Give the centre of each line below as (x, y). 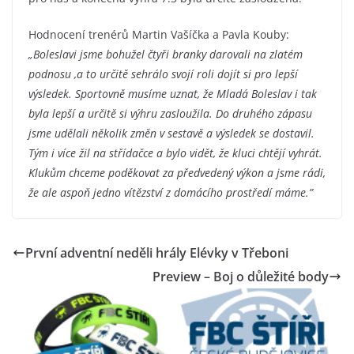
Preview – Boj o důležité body (241, 276)
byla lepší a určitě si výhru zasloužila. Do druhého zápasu (170, 113)
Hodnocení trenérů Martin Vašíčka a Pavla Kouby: (159, 34)
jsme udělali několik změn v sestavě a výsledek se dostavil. (171, 133)
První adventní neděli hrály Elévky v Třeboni (157, 252)
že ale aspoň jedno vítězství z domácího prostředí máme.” (171, 192)
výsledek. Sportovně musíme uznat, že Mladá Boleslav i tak (173, 93)
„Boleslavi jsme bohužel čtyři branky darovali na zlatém (166, 54)
